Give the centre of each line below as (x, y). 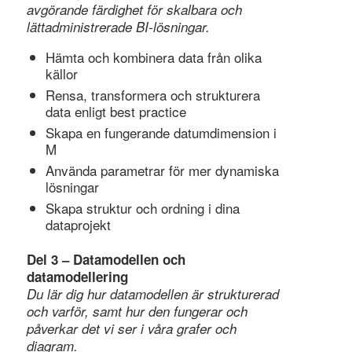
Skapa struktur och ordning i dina (142, 208)
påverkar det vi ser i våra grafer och (131, 329)
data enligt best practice (115, 112)
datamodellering (77, 277)
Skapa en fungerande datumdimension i (161, 133)
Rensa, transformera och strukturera (152, 95)
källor (61, 74)
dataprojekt (78, 225)
